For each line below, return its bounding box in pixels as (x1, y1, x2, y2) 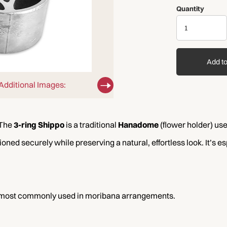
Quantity (176, 5, 204, 13)
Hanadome (118, 120, 159, 130)
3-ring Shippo (14, 120, 64, 130)
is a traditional (64, 120, 118, 130)
